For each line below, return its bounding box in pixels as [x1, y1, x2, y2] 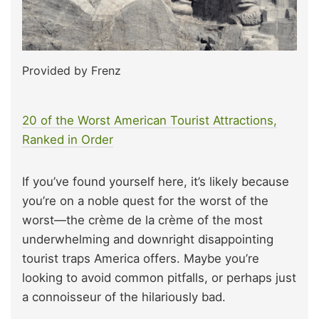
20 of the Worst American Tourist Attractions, [22, 113, 277, 127]
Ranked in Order [22, 132, 113, 147]
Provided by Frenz [22, 63, 121, 78]
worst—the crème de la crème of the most [22, 212, 263, 227]
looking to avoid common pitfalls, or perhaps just [22, 270, 296, 285]
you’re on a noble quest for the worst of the [22, 193, 268, 208]
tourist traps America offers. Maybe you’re [22, 251, 259, 266]
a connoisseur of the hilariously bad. [22, 289, 226, 304]
